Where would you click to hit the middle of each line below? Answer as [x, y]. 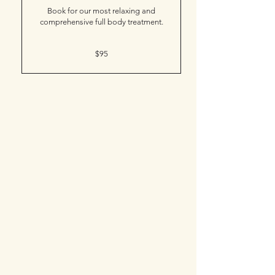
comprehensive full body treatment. [101, 22]
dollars [42, 64]
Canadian [47, 57]
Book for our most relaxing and [101, 11]
